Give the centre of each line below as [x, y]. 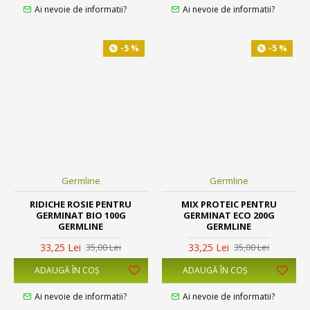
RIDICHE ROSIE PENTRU [81, 204]
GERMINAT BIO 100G [81, 215]
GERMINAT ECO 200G [229, 215]
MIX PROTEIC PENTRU [229, 204]
